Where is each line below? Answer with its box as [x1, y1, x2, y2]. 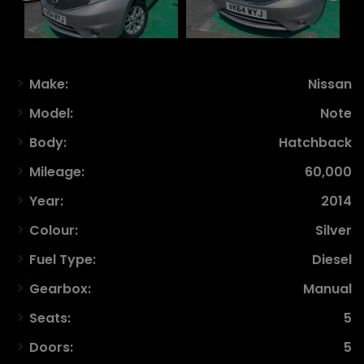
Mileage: [29, 162, 84, 181]
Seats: [29, 308, 71, 327]
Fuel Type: [29, 249, 96, 269]
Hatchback [279, 132, 352, 152]
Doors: [29, 337, 73, 357]
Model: [29, 103, 73, 123]
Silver [315, 220, 352, 240]
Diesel [312, 249, 352, 269]
